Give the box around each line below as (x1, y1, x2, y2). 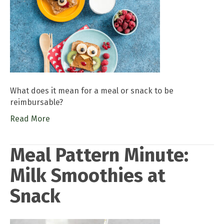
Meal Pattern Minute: (10, 143, 188, 166)
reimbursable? (10, 97, 63, 107)
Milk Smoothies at (10, 163, 165, 187)
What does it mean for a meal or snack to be (10, 85, 173, 95)
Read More (10, 113, 50, 123)
